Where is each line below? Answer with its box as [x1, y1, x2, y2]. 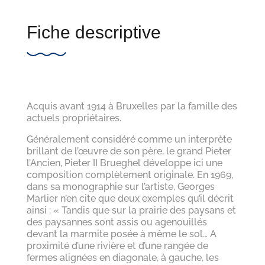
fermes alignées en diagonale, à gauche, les [26, 251, 219, 263]
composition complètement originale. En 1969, [26, 169, 233, 180]
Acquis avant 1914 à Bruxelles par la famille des [26, 100, 237, 112]
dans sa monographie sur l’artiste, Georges [26, 180, 215, 192]
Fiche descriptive [26, 22, 161, 42]
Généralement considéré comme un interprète [26, 133, 232, 145]
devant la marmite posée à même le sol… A [26, 228, 216, 240]
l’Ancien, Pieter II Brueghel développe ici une [26, 157, 222, 169]
